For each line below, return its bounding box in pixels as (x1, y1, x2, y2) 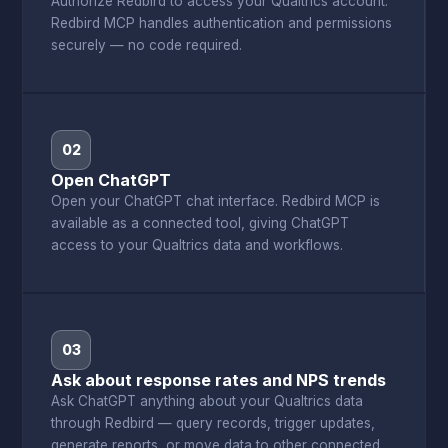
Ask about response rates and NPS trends (51, 370, 387, 390)
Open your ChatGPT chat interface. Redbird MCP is (51, 193, 381, 209)
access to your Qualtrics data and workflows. (51, 237, 344, 253)
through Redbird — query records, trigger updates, (51, 415, 376, 431)
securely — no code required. (51, 37, 243, 53)
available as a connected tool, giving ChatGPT (51, 215, 350, 231)
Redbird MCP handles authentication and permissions (51, 15, 393, 31)
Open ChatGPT (51, 170, 172, 190)
